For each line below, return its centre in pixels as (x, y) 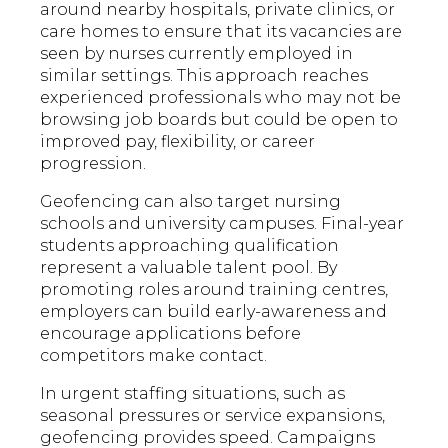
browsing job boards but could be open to (219, 120)
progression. (93, 164)
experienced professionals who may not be (221, 98)
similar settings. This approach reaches (204, 76)
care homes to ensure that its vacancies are (221, 32)
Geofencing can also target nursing (191, 202)
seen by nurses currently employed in (197, 54)
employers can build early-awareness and (214, 312)
